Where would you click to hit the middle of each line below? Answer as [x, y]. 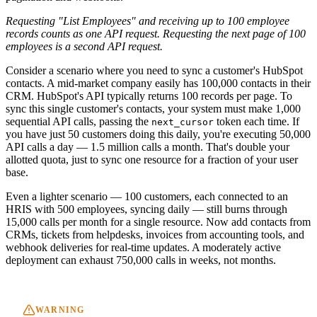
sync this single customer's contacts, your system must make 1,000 [153, 109]
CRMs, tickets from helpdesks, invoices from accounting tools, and [155, 235]
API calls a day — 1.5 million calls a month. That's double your [148, 147]
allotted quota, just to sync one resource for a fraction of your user [152, 160]
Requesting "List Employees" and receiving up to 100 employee [148, 21]
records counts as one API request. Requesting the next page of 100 [156, 34]
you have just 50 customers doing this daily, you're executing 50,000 [158, 134]
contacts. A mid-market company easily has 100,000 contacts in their [158, 83]
